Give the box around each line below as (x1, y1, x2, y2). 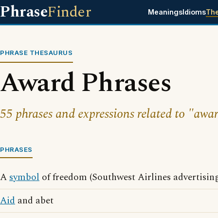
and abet (15, 194, 54, 208)
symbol (9, 170, 39, 184)
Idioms (182, 8, 206, 16)
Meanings (147, 8, 182, 16)
